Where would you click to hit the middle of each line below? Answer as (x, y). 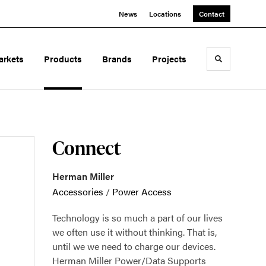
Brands (117, 58)
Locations (165, 14)
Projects (169, 58)
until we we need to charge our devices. (134, 246)
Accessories (78, 191)
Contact (212, 14)
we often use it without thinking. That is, (134, 232)
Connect (86, 148)
